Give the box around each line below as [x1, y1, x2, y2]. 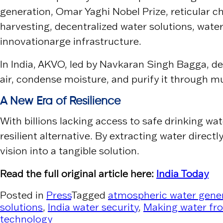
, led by [65, 58, 100, 70]
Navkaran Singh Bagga [100, 58, 207, 70]
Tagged [71, 189, 108, 201]
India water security [48, 201, 138, 213]
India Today [156, 168, 209, 180]
